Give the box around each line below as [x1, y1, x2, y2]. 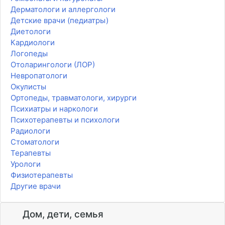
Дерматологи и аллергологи [11, 5, 116, 15]
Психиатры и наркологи [11, 104, 98, 114]
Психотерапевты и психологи [11, 115, 120, 125]
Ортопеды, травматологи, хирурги [11, 93, 137, 103]
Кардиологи [11, 38, 55, 48]
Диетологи [11, 27, 51, 37]
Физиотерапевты [11, 170, 73, 180]
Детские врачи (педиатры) [11, 16, 108, 26]
